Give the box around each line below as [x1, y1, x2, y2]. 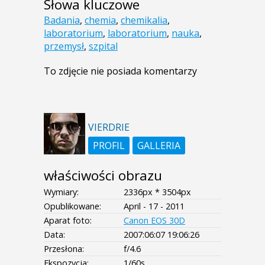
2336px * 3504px [124, 186, 191, 198]
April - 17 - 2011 [124, 201, 185, 212]
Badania [44, 14, 80, 27]
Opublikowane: [44, 201, 101, 212]
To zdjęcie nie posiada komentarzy [44, 64, 197, 78]
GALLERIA [137, 139, 180, 153]
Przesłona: [44, 243, 84, 255]
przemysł [44, 40, 84, 53]
